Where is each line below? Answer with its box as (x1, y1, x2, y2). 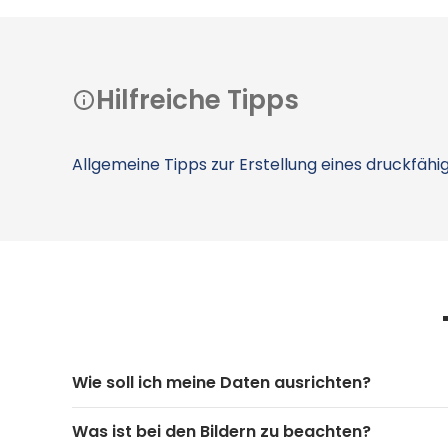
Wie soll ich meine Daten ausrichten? (72, 370, 371, 394)
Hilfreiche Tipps (96, 81, 299, 118)
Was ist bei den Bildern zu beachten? (72, 419, 371, 443)
